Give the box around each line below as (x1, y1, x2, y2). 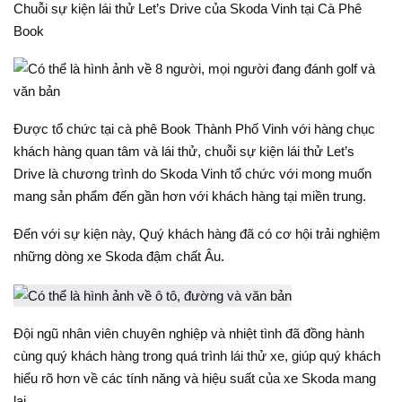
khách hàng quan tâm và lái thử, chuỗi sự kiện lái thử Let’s (13, 144, 354, 159)
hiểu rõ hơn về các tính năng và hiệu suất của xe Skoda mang (13, 370, 376, 386)
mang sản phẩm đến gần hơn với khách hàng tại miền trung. (13, 188, 366, 204)
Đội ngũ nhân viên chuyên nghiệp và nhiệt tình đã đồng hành (13, 325, 364, 341)
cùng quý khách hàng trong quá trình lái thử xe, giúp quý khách (13, 347, 380, 363)
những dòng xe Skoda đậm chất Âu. (13, 249, 224, 264)
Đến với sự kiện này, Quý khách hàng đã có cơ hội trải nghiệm (13, 226, 380, 241)
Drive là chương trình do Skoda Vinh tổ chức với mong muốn (13, 166, 371, 181)
